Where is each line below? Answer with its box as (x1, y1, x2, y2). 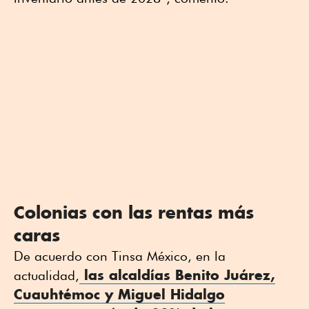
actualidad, (14, 268, 79, 283)
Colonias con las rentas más (14, 201, 254, 223)
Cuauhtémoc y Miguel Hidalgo (14, 286, 225, 303)
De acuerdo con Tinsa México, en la (14, 248, 226, 264)
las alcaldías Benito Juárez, (79, 266, 275, 284)
